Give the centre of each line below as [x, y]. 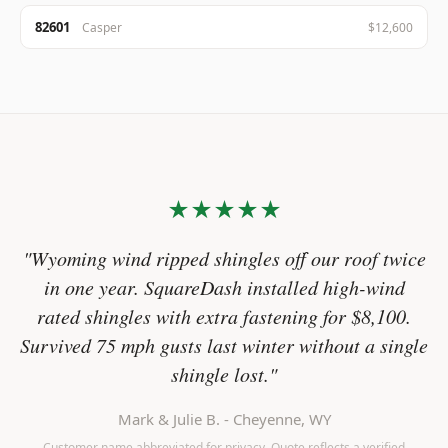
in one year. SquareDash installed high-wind [224, 287]
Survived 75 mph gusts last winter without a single [224, 345]
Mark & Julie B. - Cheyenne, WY [224, 419]
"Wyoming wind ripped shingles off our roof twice [224, 258]
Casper [102, 27]
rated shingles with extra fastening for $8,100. [224, 316]
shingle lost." [224, 374]
